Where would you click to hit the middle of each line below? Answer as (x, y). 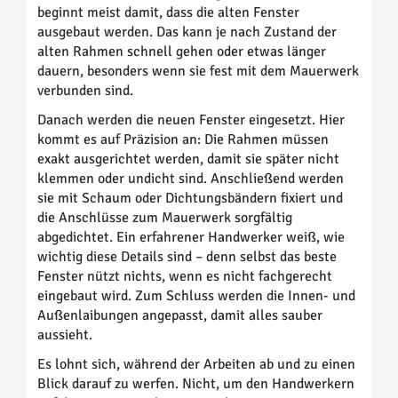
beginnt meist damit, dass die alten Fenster (168, 12)
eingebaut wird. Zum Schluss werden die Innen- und (196, 295)
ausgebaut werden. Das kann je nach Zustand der (187, 32)
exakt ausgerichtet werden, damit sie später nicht (188, 159)
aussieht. (65, 334)
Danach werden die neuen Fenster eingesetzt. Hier (191, 119)
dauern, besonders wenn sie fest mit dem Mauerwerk (198, 71)
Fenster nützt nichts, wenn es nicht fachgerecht (185, 276)
